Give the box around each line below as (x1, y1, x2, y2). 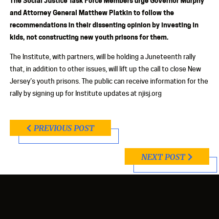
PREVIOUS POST (34, 123, 94, 133)
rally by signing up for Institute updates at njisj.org (10, 89, 162, 97)
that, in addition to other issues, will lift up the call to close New (10, 65, 201, 73)
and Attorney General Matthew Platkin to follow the (10, 8, 174, 17)
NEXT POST (141, 152, 185, 162)
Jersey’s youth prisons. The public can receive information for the (10, 77, 208, 85)
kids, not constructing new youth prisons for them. (10, 32, 169, 41)
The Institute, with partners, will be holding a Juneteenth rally (10, 52, 196, 61)
